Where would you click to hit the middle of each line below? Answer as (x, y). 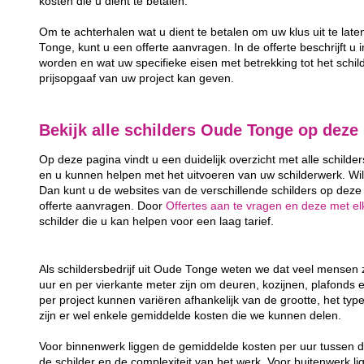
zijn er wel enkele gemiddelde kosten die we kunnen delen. (191, 316)
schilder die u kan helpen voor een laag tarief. (157, 222)
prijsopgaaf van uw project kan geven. (137, 78)
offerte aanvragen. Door (103, 206)
